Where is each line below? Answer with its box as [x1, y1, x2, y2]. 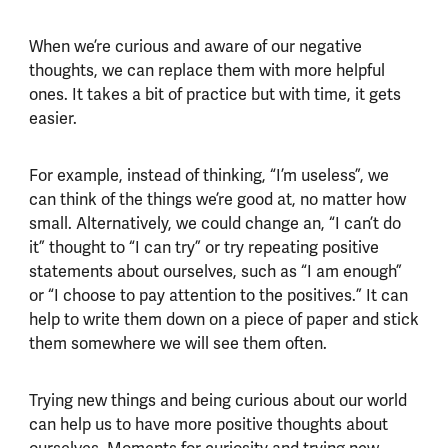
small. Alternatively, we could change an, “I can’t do [28, 212, 401, 234]
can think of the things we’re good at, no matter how [28, 188, 406, 210]
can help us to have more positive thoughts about [28, 413, 388, 435]
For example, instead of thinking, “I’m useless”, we [28, 164, 389, 186]
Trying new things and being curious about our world [28, 389, 407, 411]
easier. [28, 107, 77, 129]
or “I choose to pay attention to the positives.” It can [28, 284, 408, 306]
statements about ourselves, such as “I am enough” [28, 260, 402, 282]
